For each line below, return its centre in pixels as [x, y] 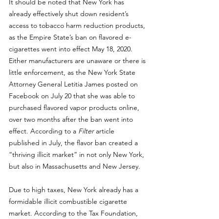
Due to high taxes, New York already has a [75, 190]
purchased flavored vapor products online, [75, 108]
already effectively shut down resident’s [70, 14]
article [105, 131]
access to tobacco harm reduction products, [78, 25]
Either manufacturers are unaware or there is [78, 61]
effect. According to [41, 131]
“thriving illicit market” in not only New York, [77, 154]
